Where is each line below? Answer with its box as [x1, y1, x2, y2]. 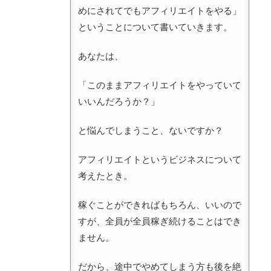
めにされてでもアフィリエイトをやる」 [78, 5, 241, 16]
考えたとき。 [78, 170, 132, 181]
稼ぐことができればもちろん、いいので [78, 199, 241, 210]
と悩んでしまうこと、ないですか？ [78, 125, 223, 135]
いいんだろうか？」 [78, 96, 160, 106]
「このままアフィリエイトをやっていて [78, 79, 241, 90]
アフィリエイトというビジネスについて [78, 154, 241, 165]
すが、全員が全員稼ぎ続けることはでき [78, 215, 241, 226]
